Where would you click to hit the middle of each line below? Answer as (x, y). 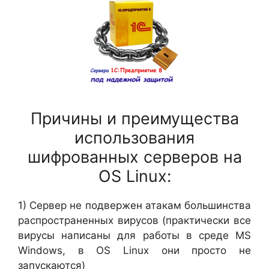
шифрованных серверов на (134, 157)
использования (134, 138)
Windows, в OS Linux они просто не (134, 251)
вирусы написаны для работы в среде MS (134, 236)
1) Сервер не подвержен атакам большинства (134, 206)
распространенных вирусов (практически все (134, 221)
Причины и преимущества (134, 119)
